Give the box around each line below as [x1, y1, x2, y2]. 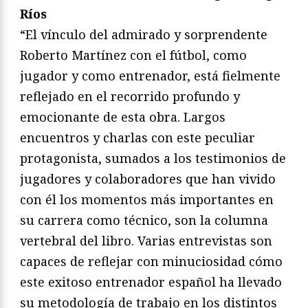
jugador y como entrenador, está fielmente [20, 67, 280, 84]
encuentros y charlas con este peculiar [20, 129, 255, 146]
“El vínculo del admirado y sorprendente [20, 25, 267, 43]
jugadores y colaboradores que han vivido [20, 170, 276, 187]
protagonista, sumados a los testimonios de [20, 149, 286, 166]
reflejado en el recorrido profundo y [20, 87, 240, 104]
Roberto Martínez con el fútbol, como [20, 46, 247, 63]
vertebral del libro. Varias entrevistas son [20, 232, 272, 249]
